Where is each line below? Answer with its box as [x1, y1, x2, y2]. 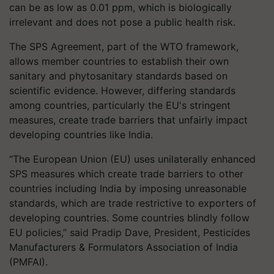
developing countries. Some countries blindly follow [9, 212, 250, 224]
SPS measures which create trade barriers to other [9, 168, 243, 180]
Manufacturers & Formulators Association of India [9, 241, 238, 253]
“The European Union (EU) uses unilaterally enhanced [9, 153, 256, 165]
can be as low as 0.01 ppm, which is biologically [9, 1, 232, 13]
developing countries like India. [9, 128, 153, 141]
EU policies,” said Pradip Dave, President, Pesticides [9, 226, 250, 239]
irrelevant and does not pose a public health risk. [9, 16, 235, 28]
